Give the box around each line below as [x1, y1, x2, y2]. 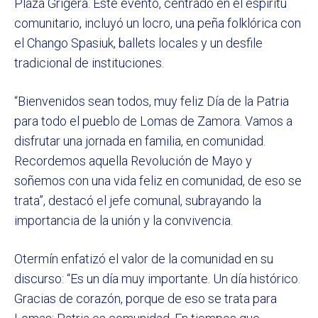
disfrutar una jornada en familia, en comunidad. [14, 133, 265, 149]
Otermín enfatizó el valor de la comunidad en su [14, 251, 273, 267]
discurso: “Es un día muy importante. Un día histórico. [14, 271, 300, 287]
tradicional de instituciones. [14, 55, 164, 71]
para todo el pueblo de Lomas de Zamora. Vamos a [14, 114, 292, 129]
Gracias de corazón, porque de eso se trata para [14, 291, 277, 307]
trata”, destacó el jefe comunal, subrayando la [14, 193, 261, 209]
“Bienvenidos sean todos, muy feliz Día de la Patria [14, 94, 289, 109]
